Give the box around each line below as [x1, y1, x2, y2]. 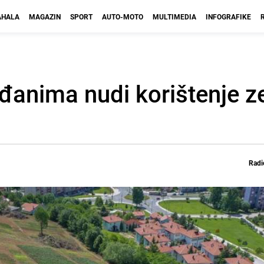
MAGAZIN [29, 12, 61, 21]
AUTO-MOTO [102, 12, 143, 21]
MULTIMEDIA [153, 12, 196, 21]
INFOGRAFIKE [206, 12, 251, 21]
